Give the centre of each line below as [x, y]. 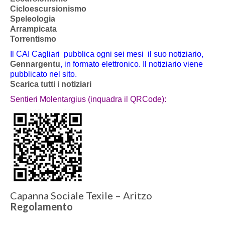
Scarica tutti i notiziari [52, 84]
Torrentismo [33, 39]
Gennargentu [35, 64]
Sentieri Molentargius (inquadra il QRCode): [88, 99]
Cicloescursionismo [48, 9]
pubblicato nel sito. [43, 74]
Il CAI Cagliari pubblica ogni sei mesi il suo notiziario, [107, 54]
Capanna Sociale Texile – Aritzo [81, 195]
